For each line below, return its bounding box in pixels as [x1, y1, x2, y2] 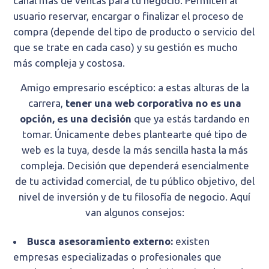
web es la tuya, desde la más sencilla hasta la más [21, 144, 248, 156]
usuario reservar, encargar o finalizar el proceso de [13, 10, 244, 22]
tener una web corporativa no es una [65, 97, 241, 109]
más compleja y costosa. [13, 57, 125, 69]
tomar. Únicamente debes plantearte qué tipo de [22, 128, 247, 141]
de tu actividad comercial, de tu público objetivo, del [14, 175, 255, 187]
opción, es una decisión [19, 113, 131, 125]
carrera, [28, 97, 65, 109]
